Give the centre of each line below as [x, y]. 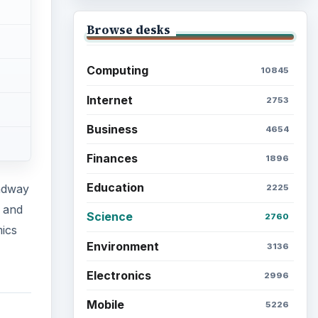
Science [109, 217]
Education [115, 188]
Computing [117, 71]
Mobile [105, 304]
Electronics [119, 275]
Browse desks [128, 29]
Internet [109, 100]
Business [112, 129]
